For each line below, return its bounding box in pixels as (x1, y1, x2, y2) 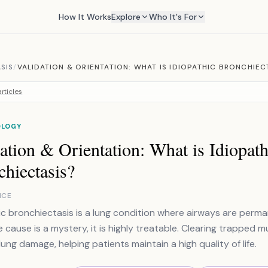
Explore (111, 11, 141, 22)
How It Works (58, 11, 111, 22)
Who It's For (148, 11, 197, 22)
